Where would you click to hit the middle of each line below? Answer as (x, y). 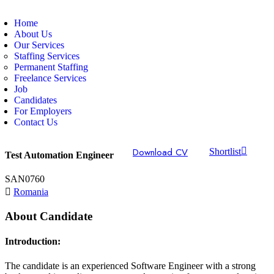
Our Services (39, 45)
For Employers (43, 111)
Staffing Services (47, 56)
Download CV (160, 152)
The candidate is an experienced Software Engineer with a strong (130, 265)
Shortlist (225, 151)
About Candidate (49, 217)
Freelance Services (50, 78)
